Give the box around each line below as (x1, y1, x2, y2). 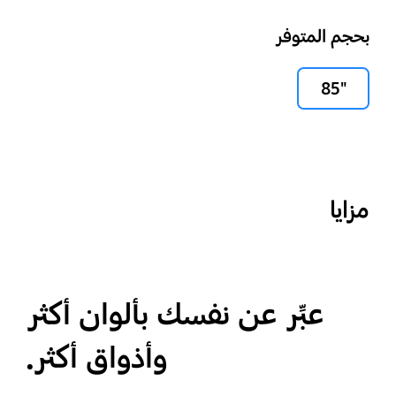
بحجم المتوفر (275, 24, 370, 49)
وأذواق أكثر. (26, 336, 167, 379)
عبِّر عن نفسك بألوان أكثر (26, 293, 324, 336)
